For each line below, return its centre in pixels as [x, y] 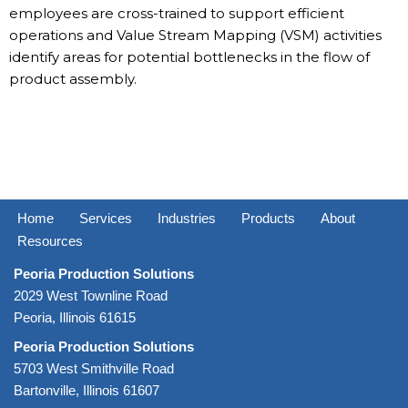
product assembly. [73, 79]
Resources [50, 241]
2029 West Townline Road [91, 296]
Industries [187, 218]
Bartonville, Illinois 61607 [87, 390]
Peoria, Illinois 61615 [75, 317]
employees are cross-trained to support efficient [177, 13]
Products [268, 218]
